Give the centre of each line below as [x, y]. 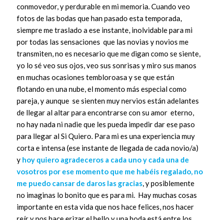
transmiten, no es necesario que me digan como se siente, [108, 54]
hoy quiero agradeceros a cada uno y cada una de [105, 160]
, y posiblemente [168, 183]
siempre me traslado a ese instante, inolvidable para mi [104, 30]
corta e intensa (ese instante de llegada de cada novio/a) [107, 148]
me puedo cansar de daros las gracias [79, 183]
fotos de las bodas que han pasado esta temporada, [99, 18]
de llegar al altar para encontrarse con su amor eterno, [105, 113]
